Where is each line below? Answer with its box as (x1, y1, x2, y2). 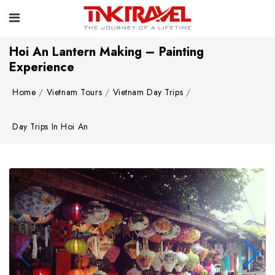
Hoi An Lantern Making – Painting (9, 43, 204, 61)
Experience (9, 58, 74, 76)
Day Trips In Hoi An (12, 120, 88, 133)
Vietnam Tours (46, 86, 103, 98)
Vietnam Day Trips (112, 86, 184, 98)
